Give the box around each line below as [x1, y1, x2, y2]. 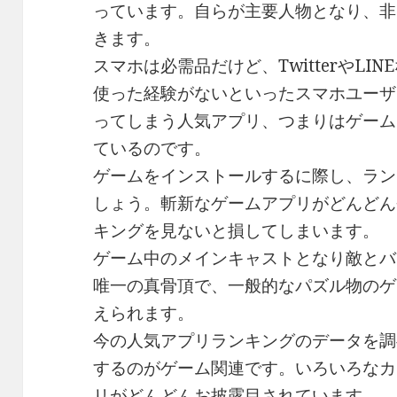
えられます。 [93, 301, 195, 325]
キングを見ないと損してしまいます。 [93, 219, 380, 243]
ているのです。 [93, 136, 212, 160]
